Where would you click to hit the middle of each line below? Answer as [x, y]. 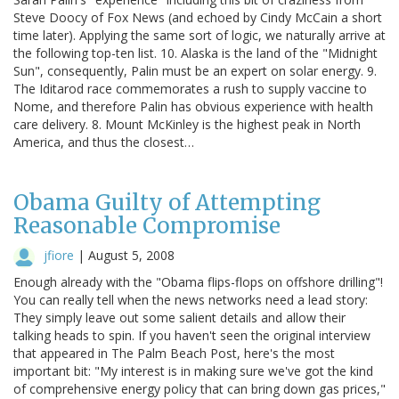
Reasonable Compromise [147, 225]
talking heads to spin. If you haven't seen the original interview [192, 335]
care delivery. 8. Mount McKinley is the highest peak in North [187, 124]
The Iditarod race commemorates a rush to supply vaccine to [190, 88]
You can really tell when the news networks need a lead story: [191, 299]
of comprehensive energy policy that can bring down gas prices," [199, 388]
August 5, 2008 [131, 255]
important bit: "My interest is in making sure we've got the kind [193, 370]
